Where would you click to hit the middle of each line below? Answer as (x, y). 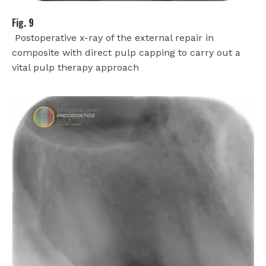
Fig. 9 (23, 23)
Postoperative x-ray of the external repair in (114, 38)
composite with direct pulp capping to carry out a (126, 53)
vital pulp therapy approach (75, 68)
